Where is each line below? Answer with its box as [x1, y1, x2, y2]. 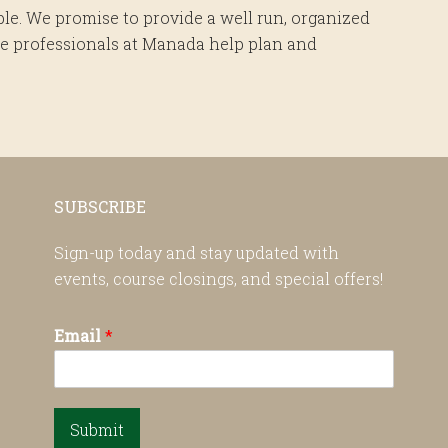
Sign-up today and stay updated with [54, 241, 339, 263]
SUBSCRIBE [54, 195, 146, 217]
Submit [70, 418, 124, 440]
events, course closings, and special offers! [54, 267, 383, 289]
